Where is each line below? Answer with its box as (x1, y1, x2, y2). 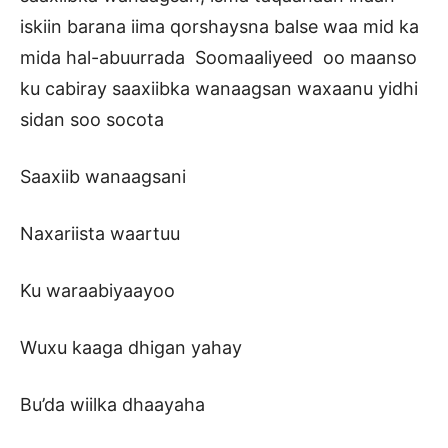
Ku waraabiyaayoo (20, 280, 175, 302)
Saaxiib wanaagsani (20, 166, 186, 188)
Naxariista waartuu (20, 223, 180, 245)
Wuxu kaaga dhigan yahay (20, 337, 242, 359)
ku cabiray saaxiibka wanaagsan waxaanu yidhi (20, 78, 418, 100)
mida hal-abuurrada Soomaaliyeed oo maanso (20, 47, 417, 69)
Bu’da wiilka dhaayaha (20, 394, 205, 416)
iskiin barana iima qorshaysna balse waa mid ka (20, 16, 419, 38)
